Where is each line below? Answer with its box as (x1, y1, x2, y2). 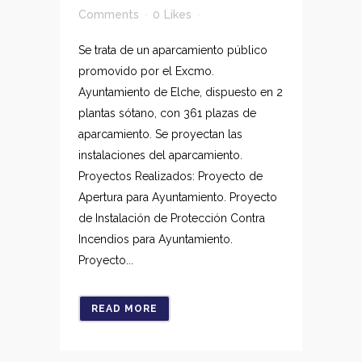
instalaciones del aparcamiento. (78, 149, 249, 162)
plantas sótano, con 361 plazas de (78, 107, 256, 120)
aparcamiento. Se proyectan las (78, 128, 242, 141)
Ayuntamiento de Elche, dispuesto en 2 (78, 86, 283, 99)
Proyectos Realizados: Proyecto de (78, 170, 263, 183)
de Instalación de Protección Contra (78, 212, 265, 225)
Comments (78, 8, 139, 21)
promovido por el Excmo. (78, 65, 214, 78)
